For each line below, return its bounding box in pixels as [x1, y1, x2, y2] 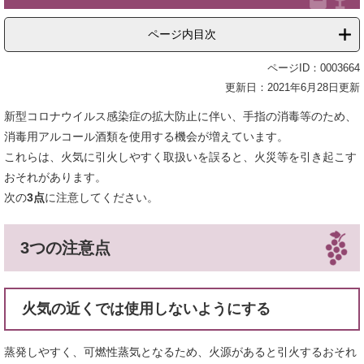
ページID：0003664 [267, 61, 360, 74]
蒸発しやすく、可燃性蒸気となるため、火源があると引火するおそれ [4, 344, 357, 358]
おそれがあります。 [4, 170, 106, 184]
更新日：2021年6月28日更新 [225, 80, 360, 93]
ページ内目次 [148, 27, 216, 41]
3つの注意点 [20, 238, 110, 257]
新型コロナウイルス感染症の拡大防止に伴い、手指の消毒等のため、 [4, 109, 357, 123]
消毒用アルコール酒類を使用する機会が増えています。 [4, 129, 288, 143]
